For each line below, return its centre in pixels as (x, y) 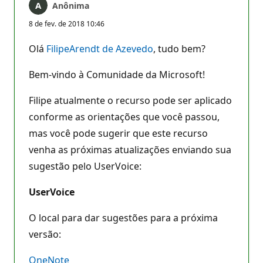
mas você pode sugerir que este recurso (118, 133)
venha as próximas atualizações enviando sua (130, 149)
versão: (46, 234)
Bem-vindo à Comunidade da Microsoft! (117, 74)
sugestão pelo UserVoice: (86, 166)
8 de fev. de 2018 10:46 (67, 23)
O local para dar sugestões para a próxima (123, 218)
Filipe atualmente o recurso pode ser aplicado (130, 100)
